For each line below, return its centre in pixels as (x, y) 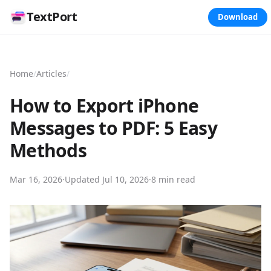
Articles (51, 73)
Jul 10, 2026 (126, 179)
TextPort (52, 17)
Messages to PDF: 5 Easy (113, 128)
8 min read (173, 179)
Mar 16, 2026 (36, 179)
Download (238, 17)
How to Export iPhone (104, 106)
